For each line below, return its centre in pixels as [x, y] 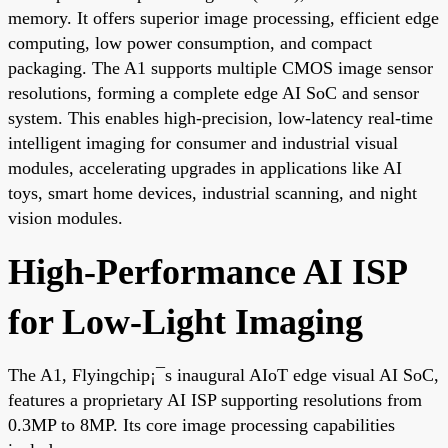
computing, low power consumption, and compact [190, 42]
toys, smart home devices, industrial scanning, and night [212, 192]
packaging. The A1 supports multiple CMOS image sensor [220, 67]
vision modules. [65, 217]
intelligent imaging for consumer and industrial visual [203, 142]
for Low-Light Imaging [185, 321]
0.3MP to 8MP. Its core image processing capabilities [201, 424]
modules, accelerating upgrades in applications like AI [205, 167]
